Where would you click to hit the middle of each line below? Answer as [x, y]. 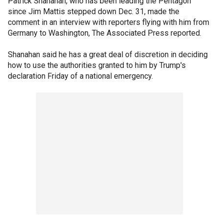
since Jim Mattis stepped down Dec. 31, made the [94, 11]
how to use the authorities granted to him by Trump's [97, 65]
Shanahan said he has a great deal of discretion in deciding [108, 54]
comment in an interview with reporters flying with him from [109, 22]
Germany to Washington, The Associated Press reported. [105, 33]
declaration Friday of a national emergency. [80, 76]
